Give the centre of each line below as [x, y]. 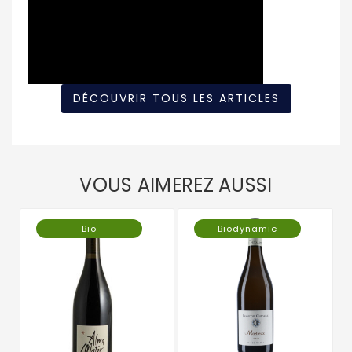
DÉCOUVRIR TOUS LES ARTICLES [176, 99]
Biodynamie [247, 228]
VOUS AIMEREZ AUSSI [176, 185]
